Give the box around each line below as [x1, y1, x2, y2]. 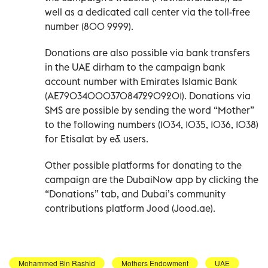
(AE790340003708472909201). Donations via [45, 89, 251, 102]
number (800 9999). [45, 20, 133, 32]
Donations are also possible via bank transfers [45, 46, 250, 59]
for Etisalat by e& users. [45, 132, 148, 145]
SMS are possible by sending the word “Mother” [45, 103, 254, 116]
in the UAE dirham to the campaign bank [45, 60, 225, 73]
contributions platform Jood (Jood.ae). [45, 202, 215, 214]
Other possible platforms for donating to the [45, 159, 242, 171]
